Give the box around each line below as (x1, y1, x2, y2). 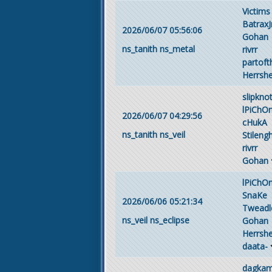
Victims (242, 5, 270, 17)
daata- (242, 240, 268, 252)
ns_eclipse (149, 214, 189, 226)
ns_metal (159, 43, 195, 55)
